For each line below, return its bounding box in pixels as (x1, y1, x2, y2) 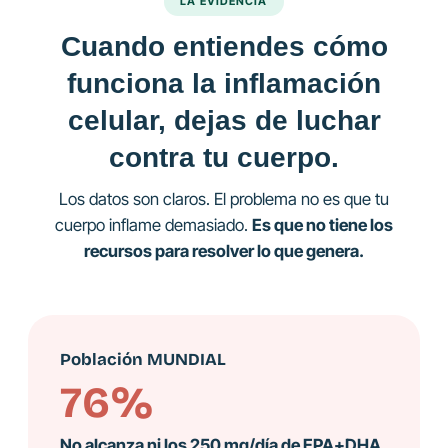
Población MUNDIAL (59, 348, 226, 370)
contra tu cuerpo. (109, 140, 339, 173)
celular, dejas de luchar (67, 103, 381, 136)
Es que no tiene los (252, 214, 393, 235)
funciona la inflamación (67, 66, 381, 99)
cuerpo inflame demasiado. (55, 214, 252, 235)
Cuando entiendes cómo (60, 29, 388, 62)
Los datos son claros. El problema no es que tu (59, 188, 389, 209)
